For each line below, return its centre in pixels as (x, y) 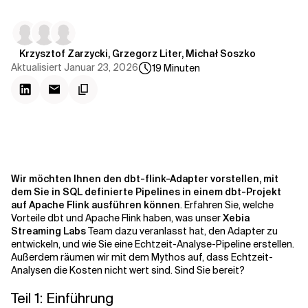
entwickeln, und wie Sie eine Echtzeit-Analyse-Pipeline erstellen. (153, 244)
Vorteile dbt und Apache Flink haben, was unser (117, 218)
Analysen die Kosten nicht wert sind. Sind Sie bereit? (128, 270)
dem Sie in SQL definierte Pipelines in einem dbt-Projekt (146, 192)
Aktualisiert (36, 67)
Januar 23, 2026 (101, 67)
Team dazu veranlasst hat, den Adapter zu (182, 231)
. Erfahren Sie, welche (227, 205)
